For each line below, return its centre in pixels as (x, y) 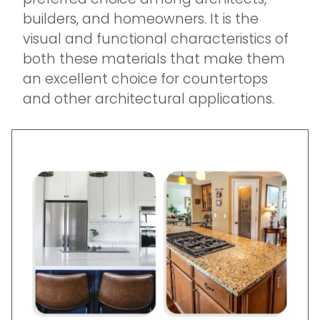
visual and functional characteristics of (156, 39)
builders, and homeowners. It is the (141, 19)
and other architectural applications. (149, 99)
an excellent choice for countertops (145, 79)
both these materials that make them (154, 59)
